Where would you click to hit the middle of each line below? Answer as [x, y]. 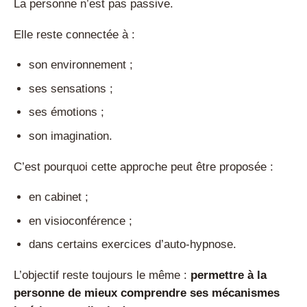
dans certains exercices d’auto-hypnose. [133, 245]
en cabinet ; [59, 197]
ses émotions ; [67, 112]
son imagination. [71, 136]
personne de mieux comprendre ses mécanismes [147, 293]
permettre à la [229, 275]
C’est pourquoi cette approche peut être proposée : [144, 167]
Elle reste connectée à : [74, 34]
